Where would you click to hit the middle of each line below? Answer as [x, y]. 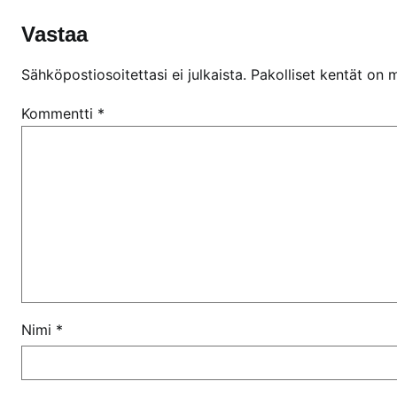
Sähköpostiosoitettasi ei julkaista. [134, 74]
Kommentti [59, 113]
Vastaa [54, 34]
